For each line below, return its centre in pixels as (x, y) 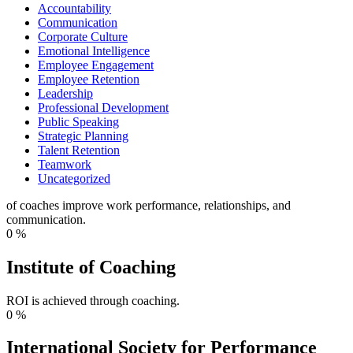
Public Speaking (78, 121)
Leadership (65, 93)
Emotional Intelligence (94, 50)
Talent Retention (79, 150)
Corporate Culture (83, 36)
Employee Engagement (96, 65)
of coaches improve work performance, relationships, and (149, 205)
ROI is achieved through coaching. (93, 300)
